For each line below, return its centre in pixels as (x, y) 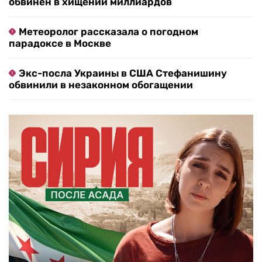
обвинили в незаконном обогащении (101, 85)
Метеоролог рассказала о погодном (108, 32)
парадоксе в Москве (60, 44)
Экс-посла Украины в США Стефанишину (123, 73)
